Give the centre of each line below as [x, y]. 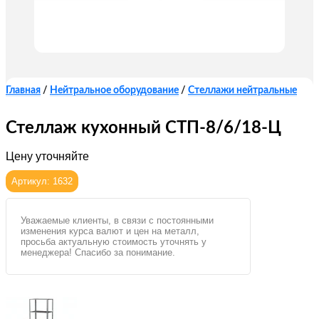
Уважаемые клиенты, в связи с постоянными [117, 221]
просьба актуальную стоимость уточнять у [114, 242]
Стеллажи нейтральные [242, 90]
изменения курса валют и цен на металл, [110, 231]
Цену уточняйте [47, 157]
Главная [23, 90]
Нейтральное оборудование [114, 90]
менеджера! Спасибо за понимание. [98, 253]
